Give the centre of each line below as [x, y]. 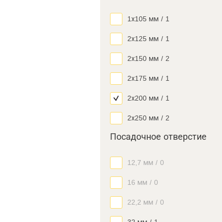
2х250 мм [143, 118]
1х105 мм [143, 19]
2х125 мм [143, 39]
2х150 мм [143, 58]
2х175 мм [143, 78]
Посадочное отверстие [158, 137]
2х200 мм [143, 98]
